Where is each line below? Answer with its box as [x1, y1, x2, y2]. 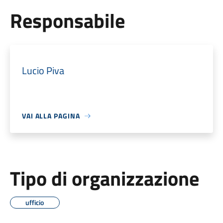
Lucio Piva [21, 63, 64, 78]
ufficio [25, 197, 44, 208]
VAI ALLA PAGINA [21, 111, 80, 121]
